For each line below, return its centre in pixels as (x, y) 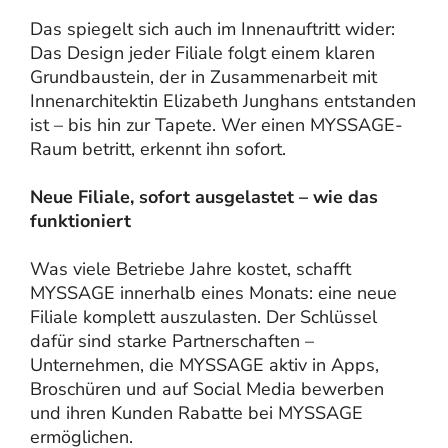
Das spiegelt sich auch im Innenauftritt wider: (212, 28)
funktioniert (80, 220)
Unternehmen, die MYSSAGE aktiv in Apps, (204, 364)
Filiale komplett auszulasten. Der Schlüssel (203, 316)
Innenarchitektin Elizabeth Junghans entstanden (223, 100)
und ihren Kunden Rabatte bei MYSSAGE (196, 412)
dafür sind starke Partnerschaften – (172, 340)
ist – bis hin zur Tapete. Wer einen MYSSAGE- (216, 124)
